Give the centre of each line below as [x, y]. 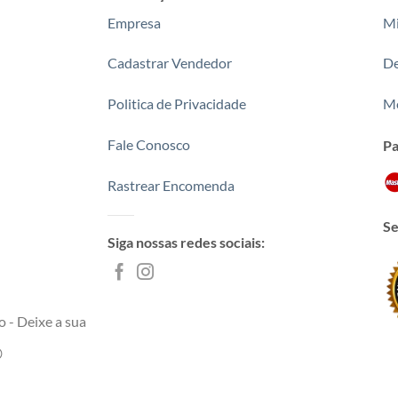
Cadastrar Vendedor [169, 63]
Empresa [134, 22]
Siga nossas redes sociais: [186, 243]
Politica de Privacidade [176, 104]
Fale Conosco [148, 144]
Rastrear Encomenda [171, 185]
